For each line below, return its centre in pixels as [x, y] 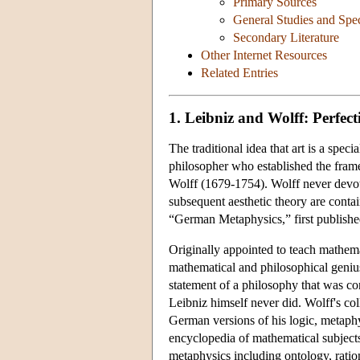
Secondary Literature [286, 38]
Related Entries [239, 73]
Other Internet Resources [264, 55]
